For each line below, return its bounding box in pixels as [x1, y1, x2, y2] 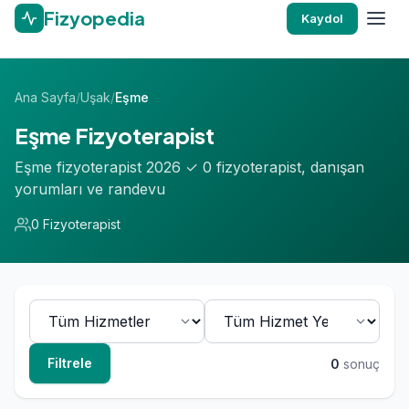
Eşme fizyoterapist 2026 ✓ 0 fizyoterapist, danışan [15, 158, 364, 176]
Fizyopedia [44, 6, 145, 29]
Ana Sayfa [15, 89, 76, 105]
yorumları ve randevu [15, 180, 165, 198]
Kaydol [301, 10, 343, 26]
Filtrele [47, 355, 92, 371]
